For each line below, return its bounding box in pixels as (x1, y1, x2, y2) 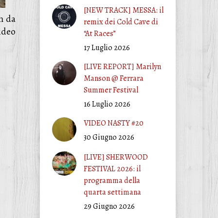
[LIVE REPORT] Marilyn (83, 61, 161, 72)
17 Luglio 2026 (83, 42, 130, 53)
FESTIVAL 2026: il (83, 163, 141, 174)
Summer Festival (83, 85, 138, 95)
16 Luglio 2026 (83, 99, 130, 109)
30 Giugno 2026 (83, 132, 134, 143)
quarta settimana (83, 187, 141, 198)
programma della (83, 175, 140, 186)
